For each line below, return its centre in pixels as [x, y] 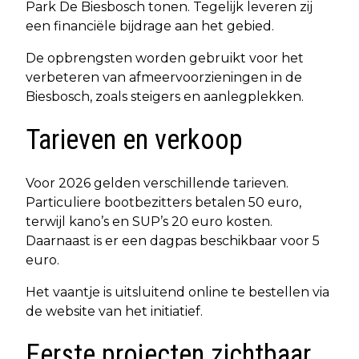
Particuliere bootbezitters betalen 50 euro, [163, 202]
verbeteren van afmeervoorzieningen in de [164, 77]
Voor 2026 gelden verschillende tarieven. [157, 183]
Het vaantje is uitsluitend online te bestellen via [177, 292]
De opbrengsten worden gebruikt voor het [165, 58]
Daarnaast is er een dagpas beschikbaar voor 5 [173, 240]
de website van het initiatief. [114, 311]
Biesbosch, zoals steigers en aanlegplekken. [165, 96]
